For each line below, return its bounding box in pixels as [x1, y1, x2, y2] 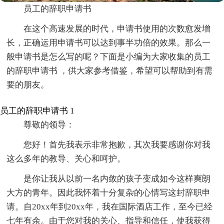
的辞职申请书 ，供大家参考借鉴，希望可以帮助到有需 [6, 66, 213, 76]
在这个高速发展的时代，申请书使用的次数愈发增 [23, 24, 211, 34]
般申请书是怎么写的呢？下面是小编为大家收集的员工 [6, 52, 211, 62]
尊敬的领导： [23, 120, 75, 130]
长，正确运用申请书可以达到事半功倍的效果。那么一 [6, 38, 211, 48]
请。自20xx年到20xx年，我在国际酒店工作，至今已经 [6, 202, 213, 212]
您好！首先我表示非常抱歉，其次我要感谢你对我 [23, 140, 211, 150]
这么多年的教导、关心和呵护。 [6, 154, 126, 164]
